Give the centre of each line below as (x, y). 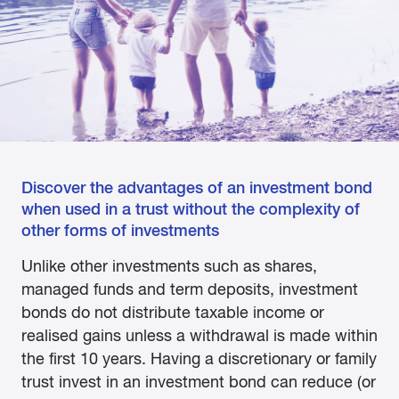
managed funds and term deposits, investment (190, 289)
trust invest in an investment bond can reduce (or (199, 382)
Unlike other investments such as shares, (169, 266)
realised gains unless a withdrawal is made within (199, 336)
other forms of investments (120, 231)
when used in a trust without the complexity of (191, 209)
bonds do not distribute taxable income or (173, 313)
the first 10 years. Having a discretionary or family (199, 359)
